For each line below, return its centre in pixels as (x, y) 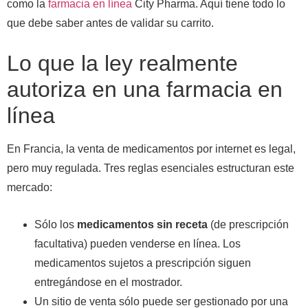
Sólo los (56, 225)
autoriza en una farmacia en (145, 90)
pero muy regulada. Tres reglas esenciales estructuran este (151, 168)
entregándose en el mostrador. (108, 283)
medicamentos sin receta (142, 225)
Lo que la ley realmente (122, 64)
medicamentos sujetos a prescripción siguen (143, 263)
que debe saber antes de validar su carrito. (110, 23)
